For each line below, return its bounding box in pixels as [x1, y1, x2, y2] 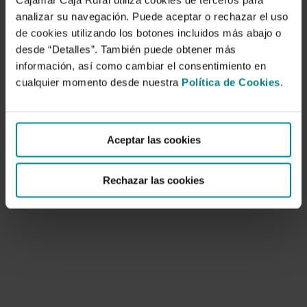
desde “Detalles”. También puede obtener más [16, 43, 236, 56]
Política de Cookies [182, 76, 280, 88]
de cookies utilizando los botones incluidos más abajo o [16, 27, 282, 39]
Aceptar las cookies [106, 134, 201, 146]
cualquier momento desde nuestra [16, 76, 182, 88]
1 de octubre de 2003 [42, 127, 130, 138]
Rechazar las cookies [103, 174, 204, 186]
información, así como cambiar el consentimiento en [16, 60, 266, 72]
